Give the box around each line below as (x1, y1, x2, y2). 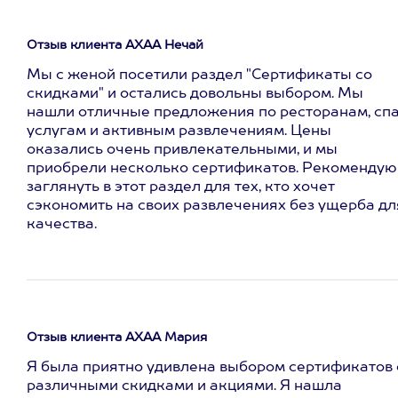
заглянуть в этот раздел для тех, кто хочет (27, 180, 335, 195)
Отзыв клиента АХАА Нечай (27, 39, 203, 52)
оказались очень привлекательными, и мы (27, 143, 338, 157)
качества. (27, 218, 97, 232)
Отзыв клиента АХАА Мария (27, 331, 207, 344)
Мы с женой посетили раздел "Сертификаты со (27, 68, 372, 83)
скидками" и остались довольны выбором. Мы (27, 87, 363, 101)
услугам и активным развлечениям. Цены (27, 124, 331, 139)
